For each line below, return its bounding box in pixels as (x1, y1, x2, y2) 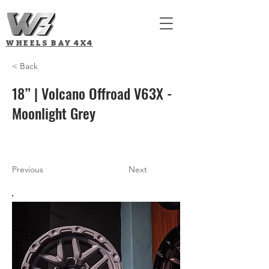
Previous (12, 164, 43, 175)
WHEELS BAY (5, 38, 74, 47)
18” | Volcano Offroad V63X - (12, 82, 172, 104)
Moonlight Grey (12, 102, 95, 124)
